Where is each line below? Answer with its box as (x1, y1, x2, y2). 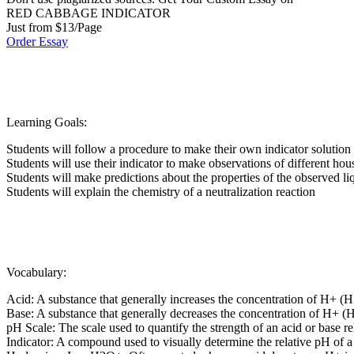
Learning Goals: (6, 115, 87, 129)
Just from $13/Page (6, 20, 102, 34)
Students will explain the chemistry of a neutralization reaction (6, 184, 315, 198)
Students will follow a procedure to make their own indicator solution (6, 141, 351, 156)
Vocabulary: (6, 265, 66, 279)
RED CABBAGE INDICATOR (6, 6, 171, 20)
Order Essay (6, 34, 68, 48)
